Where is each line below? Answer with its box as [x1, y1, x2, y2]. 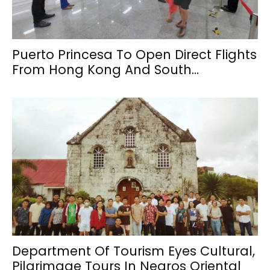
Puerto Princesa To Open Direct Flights [12, 45, 257, 63]
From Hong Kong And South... [12, 60, 199, 78]
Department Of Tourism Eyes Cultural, [12, 242, 255, 260]
